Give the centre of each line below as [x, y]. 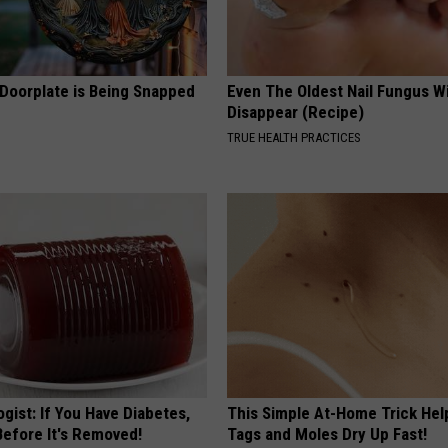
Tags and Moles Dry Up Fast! [327, 434]
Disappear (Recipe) [296, 112]
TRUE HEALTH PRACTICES [294, 138]
